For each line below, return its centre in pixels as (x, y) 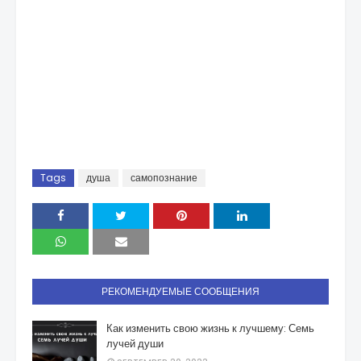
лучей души (135, 344)
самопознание (164, 178)
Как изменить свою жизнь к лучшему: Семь (210, 328)
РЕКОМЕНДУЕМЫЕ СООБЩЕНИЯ (180, 291)
